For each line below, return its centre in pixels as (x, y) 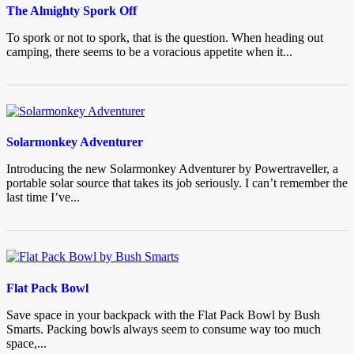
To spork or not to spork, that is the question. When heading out (165, 38)
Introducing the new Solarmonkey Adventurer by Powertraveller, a (172, 169)
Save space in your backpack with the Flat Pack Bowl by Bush (163, 314)
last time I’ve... (43, 198)
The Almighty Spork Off (72, 11)
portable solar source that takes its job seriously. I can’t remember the (177, 183)
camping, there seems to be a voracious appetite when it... (149, 52)
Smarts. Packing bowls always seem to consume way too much (164, 329)
